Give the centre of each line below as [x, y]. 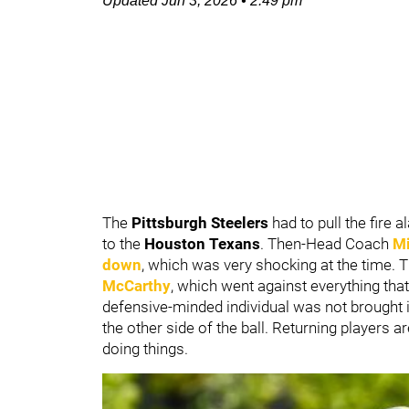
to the [123, 244]
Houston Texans [202, 244]
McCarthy [136, 286]
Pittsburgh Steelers [202, 223]
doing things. [145, 349]
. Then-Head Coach [326, 244]
